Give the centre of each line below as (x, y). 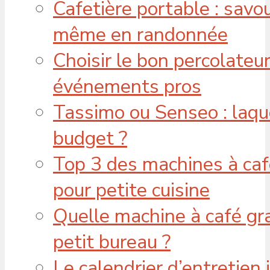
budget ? (90, 138)
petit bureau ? (112, 242)
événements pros (127, 86)
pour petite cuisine (131, 190)
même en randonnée (140, 34)
